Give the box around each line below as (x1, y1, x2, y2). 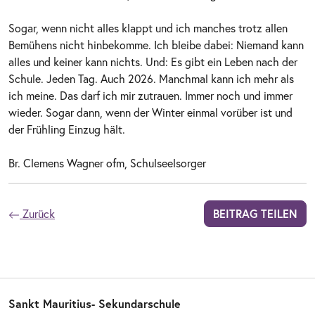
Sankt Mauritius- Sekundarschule (8, 295, 181, 311)
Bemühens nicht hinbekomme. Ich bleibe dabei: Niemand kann (8, 37, 304, 52)
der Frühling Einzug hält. (8, 121, 125, 136)
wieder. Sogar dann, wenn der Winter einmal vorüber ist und (8, 104, 292, 120)
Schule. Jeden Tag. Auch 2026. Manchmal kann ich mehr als (8, 70, 294, 86)
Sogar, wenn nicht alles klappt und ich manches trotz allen (8, 20, 288, 35)
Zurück (20, 205, 55, 221)
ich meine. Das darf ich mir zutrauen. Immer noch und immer (8, 87, 292, 103)
